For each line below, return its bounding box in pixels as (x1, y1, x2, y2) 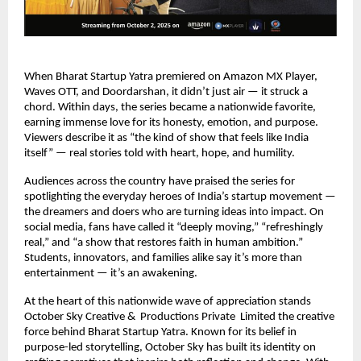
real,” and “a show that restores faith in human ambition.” (24, 236, 303, 249)
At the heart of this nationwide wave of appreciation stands (24, 295, 311, 308)
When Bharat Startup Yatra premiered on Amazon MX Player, (24, 70, 317, 83)
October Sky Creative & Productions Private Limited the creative (24, 310, 334, 323)
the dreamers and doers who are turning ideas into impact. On (24, 205, 324, 218)
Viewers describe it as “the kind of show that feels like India (24, 131, 309, 144)
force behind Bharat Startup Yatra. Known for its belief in (24, 326, 297, 338)
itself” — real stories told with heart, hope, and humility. (24, 147, 295, 160)
